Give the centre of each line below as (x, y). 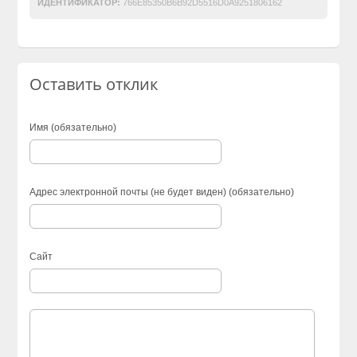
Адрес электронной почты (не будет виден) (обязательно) (162, 192)
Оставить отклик (94, 84)
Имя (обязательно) (73, 127)
